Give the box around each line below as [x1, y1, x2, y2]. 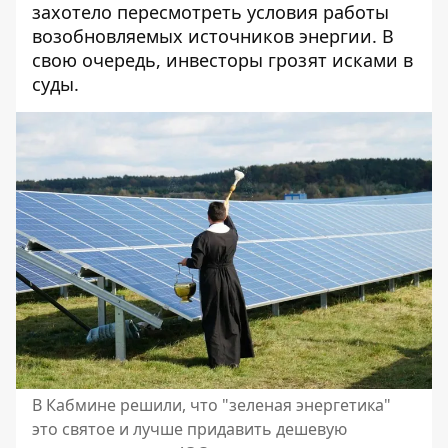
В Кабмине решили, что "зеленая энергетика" [32, 394, 391, 417]
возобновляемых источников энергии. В [32, 23, 394, 48]
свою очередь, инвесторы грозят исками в [32, 47, 413, 72]
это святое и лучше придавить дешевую [32, 418, 347, 441]
